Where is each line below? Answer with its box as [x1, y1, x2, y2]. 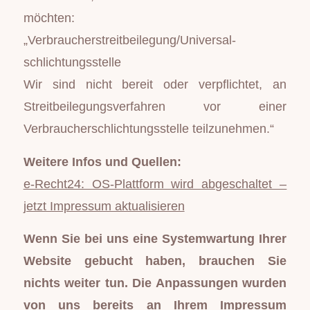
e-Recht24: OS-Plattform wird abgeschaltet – [23, 176, 287, 191]
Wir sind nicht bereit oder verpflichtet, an [23, 77, 287, 92]
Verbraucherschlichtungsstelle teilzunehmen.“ [23, 122, 274, 136]
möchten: [23, 11, 75, 26]
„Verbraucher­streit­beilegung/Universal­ [23, 33, 236, 48]
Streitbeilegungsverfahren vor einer [23, 100, 287, 114]
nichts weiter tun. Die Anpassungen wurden [23, 276, 287, 291]
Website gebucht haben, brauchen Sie [23, 254, 287, 268]
